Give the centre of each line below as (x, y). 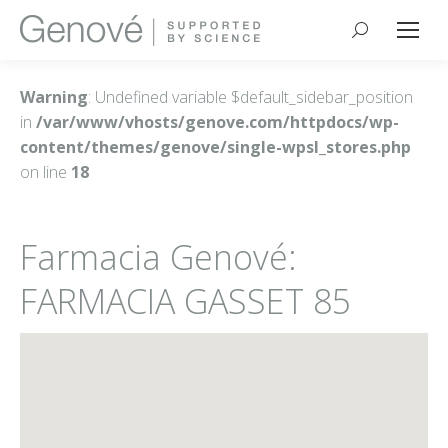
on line (45, 172)
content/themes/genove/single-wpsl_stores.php (215, 147)
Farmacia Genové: (158, 257)
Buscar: (379, 34)
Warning (54, 97)
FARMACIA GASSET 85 (185, 301)
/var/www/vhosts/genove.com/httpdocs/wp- (217, 122)
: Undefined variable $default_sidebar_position (250, 97)
